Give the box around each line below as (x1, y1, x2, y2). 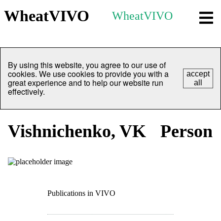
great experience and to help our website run (8, 77, 163, 88)
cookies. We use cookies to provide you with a (8, 68, 169, 79)
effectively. (8, 86, 45, 97)
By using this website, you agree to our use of (8, 59, 166, 71)
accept (186, 70, 210, 78)
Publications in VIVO (47, 189, 115, 198)
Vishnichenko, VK (8, 121, 150, 142)
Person (160, 121, 213, 142)
